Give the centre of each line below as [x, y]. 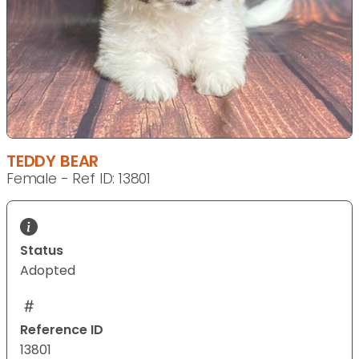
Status [42, 251]
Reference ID [62, 330]
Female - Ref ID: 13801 [79, 179]
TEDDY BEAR [53, 161]
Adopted [48, 271]
